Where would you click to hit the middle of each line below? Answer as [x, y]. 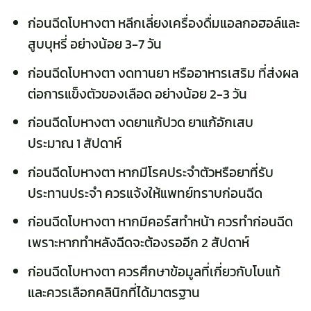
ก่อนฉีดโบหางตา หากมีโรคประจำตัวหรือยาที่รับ [150, 172]
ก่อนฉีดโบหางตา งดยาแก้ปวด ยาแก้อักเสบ [140, 123]
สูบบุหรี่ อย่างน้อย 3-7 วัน [94, 44]
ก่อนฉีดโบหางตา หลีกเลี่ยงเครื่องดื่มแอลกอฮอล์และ [163, 23]
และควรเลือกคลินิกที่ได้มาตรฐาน [114, 292]
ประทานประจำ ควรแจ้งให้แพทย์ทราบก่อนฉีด [145, 193]
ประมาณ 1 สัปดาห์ [74, 144]
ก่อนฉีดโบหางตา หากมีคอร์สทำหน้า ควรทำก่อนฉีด [160, 222]
